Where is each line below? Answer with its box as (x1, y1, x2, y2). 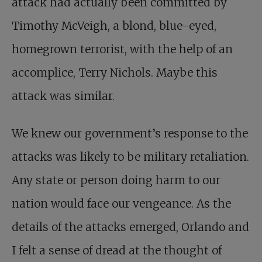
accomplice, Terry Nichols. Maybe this (12, 65, 218, 80)
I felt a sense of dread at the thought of (12, 243, 222, 258)
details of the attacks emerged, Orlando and (12, 220, 249, 235)
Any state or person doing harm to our (12, 173, 220, 188)
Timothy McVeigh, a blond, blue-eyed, (12, 19, 216, 33)
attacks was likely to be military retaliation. (12, 150, 249, 164)
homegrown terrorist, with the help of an (12, 42, 233, 57)
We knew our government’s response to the (12, 126, 248, 141)
